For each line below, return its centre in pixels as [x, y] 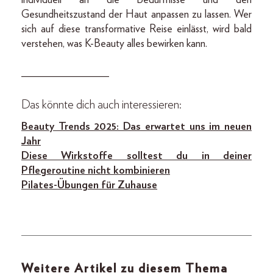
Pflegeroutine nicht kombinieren [96, 170]
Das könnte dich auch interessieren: [101, 105]
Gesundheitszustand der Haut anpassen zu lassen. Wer [136, 14]
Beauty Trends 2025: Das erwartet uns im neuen [136, 126]
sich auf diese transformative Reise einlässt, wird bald [136, 29]
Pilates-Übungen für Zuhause [89, 185]
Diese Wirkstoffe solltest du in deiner [136, 156]
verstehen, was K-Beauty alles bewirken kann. [114, 44]
